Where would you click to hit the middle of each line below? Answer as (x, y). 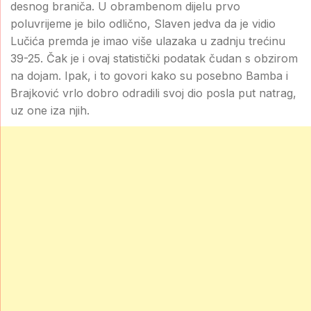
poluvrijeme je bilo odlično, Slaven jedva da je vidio (143, 23)
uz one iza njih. (50, 110)
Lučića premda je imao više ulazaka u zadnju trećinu (148, 41)
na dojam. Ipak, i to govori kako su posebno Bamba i (149, 75)
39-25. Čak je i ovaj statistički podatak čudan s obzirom (154, 58)
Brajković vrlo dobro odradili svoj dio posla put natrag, (153, 93)
